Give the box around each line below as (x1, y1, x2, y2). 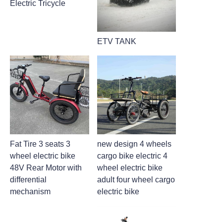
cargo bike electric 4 (97, 152, 167, 161)
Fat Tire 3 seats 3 (10, 140, 70, 149)
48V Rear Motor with (10, 164, 82, 172)
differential (10, 175, 47, 184)
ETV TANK (97, 37, 136, 46)
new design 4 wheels (97, 140, 171, 149)
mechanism (10, 187, 51, 196)
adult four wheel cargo (97, 175, 175, 184)
